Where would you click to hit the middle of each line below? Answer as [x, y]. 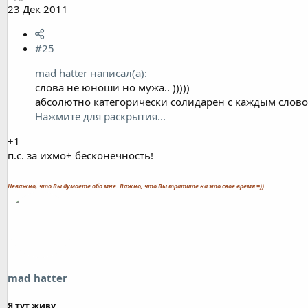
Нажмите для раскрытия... [100, 116]
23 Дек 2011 [38, 9]
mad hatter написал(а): [91, 73]
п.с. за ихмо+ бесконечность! [80, 155]
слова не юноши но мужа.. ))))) [112, 87]
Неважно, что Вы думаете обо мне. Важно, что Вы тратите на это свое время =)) [136, 186]
